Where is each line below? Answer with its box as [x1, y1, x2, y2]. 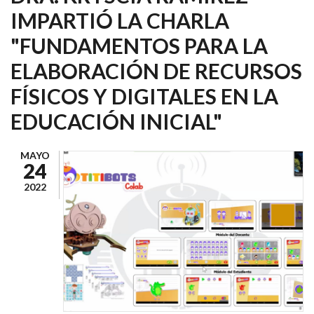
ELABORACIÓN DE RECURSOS [11, 57, 302, 83]
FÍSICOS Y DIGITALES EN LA [11, 83, 278, 109]
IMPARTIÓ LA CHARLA [11, 7, 229, 33]
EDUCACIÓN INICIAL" [11, 108, 222, 134]
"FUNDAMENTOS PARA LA [11, 32, 268, 58]
